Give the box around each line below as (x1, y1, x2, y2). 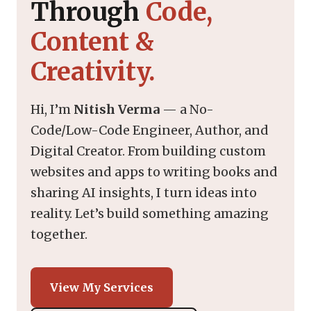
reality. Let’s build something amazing (31, 205, 269, 221)
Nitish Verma (74, 101, 160, 117)
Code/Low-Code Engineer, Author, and (31, 121, 269, 138)
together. (31, 226, 87, 242)
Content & (31, 26, 154, 58)
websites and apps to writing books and (31, 163, 278, 180)
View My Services (50, 280, 153, 294)
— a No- (160, 101, 214, 117)
